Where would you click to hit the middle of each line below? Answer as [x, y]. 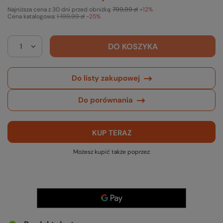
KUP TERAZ [111, 133]
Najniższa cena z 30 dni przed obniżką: [60, 10]
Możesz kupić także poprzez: [111, 152]
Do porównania [106, 100]
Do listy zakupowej [106, 78]
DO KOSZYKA [133, 46]
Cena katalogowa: [32, 17]
